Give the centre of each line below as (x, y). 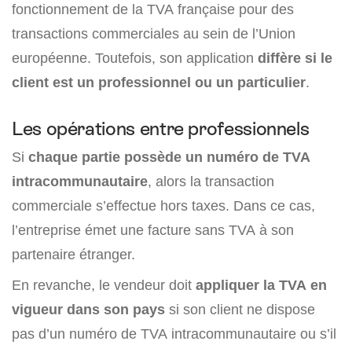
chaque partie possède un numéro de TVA (169, 157)
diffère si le (295, 58)
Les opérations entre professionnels (161, 129)
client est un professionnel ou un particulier (159, 82)
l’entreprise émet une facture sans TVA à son (153, 230)
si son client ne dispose (240, 310)
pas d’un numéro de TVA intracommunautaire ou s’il (174, 334)
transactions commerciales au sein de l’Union (154, 34)
